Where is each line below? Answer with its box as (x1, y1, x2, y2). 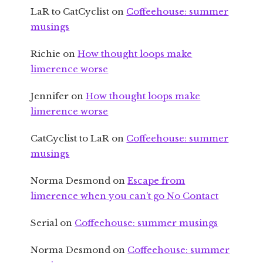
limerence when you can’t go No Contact (31, 190, 219, 202)
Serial (31, 217, 58, 229)
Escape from (127, 175, 186, 187)
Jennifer (31, 90, 69, 102)
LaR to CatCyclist (31, 6, 110, 18)
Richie (31, 48, 61, 60)
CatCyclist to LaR (31, 133, 110, 144)
